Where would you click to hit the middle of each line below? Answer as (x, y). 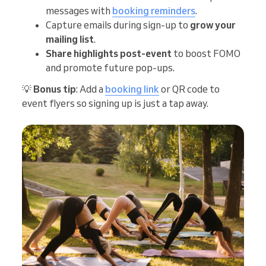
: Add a (91, 89)
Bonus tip (55, 89)
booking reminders (154, 11)
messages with (79, 11)
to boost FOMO (206, 54)
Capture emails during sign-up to (118, 25)
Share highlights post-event (109, 54)
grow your (213, 25)
